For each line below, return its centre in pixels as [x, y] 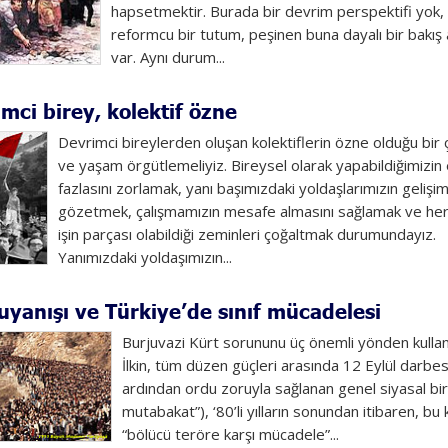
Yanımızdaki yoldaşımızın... [144, 257]
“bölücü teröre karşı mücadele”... [230, 434]
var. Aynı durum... [167, 57]
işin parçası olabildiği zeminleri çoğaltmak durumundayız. [246, 234]
